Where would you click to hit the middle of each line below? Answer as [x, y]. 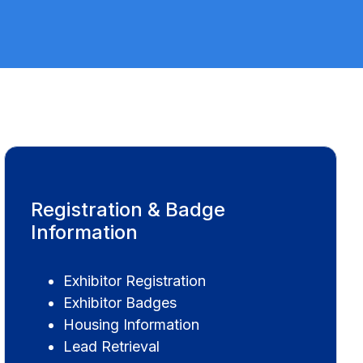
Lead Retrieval [112, 346]
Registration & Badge [128, 209]
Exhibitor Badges [120, 302]
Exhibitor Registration [135, 280]
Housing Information [132, 324]
